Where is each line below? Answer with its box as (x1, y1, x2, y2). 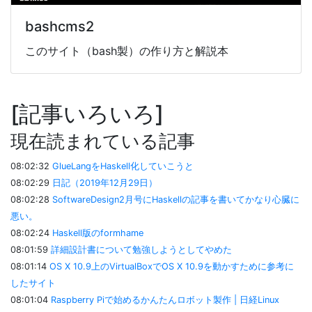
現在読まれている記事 (10, 130, 195, 152)
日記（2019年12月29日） (52, 177, 157, 188)
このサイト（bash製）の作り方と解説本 (25, 43, 228, 58)
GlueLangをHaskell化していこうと (52, 160, 194, 171)
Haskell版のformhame (52, 227, 143, 238)
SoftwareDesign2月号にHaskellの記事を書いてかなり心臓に (52, 194, 299, 205)
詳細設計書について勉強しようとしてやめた (51, 244, 232, 255)
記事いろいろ (19, 100, 155, 127)
